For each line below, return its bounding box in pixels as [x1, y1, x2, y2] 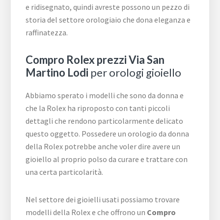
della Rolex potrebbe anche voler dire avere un [26, 141, 181, 151]
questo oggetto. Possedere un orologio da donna [26, 128, 190, 138]
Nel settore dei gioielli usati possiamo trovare [26, 194, 180, 204]
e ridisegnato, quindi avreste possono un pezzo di [26, 1, 190, 12]
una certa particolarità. [26, 166, 104, 177]
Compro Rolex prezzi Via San [26, 53, 165, 66]
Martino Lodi [26, 65, 89, 79]
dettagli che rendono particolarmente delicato [26, 115, 184, 126]
